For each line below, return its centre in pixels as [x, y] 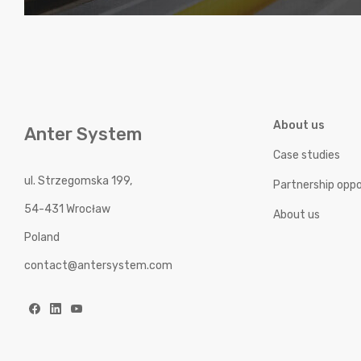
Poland [42, 238]
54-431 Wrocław [67, 210]
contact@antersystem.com [98, 266]
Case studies [307, 156]
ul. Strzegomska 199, [78, 181]
